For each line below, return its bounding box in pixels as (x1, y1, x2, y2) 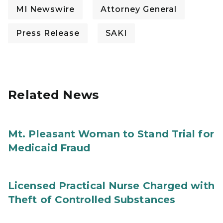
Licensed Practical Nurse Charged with (8, 180, 215, 192)
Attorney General (101, 4, 177, 14)
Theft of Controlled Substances (8, 194, 176, 206)
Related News (8, 88, 99, 102)
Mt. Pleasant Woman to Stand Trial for (8, 128, 214, 140)
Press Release (16, 28, 80, 38)
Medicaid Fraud (8, 142, 91, 154)
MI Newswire (16, 4, 75, 14)
